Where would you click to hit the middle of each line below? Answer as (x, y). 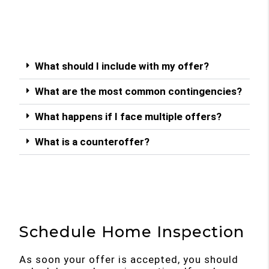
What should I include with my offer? (122, 66)
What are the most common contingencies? (139, 92)
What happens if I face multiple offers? (128, 117)
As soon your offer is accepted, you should (129, 259)
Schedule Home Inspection (132, 231)
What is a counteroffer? (92, 142)
